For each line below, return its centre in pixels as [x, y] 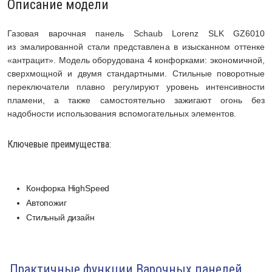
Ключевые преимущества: [59, 144]
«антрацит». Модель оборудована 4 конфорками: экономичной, [136, 60]
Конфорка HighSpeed [68, 189]
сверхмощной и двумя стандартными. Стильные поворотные [136, 74]
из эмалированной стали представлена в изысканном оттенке [136, 47]
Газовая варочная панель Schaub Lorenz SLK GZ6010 [136, 34]
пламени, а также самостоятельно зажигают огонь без [136, 100]
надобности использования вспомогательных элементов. [122, 114]
